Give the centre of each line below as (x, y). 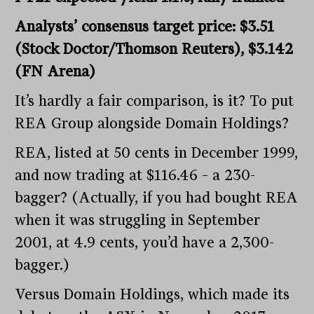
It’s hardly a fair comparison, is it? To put (155, 101)
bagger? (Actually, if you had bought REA (157, 197)
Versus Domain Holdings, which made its (152, 294)
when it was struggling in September (138, 220)
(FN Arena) (55, 71)
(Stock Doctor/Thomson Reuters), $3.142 (154, 49)
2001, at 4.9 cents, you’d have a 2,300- (145, 242)
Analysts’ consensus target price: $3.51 (145, 26)
